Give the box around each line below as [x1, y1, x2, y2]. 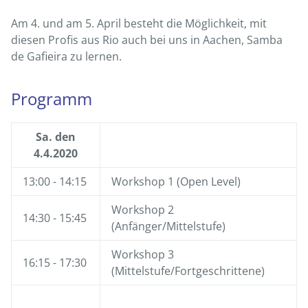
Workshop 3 [111, 246, 174, 262]
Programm [11, 87, 92, 110]
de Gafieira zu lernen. [11, 48, 122, 64]
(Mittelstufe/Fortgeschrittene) [111, 263, 265, 278]
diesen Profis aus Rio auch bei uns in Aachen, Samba [11, 32, 283, 47]
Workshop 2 [111, 201, 174, 217]
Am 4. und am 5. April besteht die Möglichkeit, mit [11, 15, 267, 31]
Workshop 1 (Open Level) [111, 173, 241, 189]
